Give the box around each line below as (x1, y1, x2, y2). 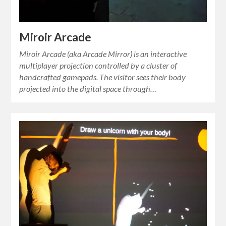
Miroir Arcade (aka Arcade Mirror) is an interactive (19, 49, 187, 59)
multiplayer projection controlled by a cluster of (19, 61, 178, 71)
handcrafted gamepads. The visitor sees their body (19, 72, 186, 82)
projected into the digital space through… (19, 84, 157, 94)
